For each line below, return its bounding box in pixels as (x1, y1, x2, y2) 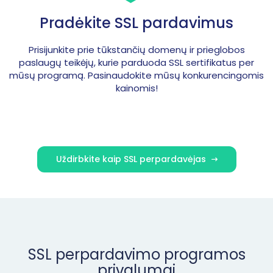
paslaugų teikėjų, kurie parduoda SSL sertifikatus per (19, 56, 254, 69)
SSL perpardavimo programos (27, 244, 246, 264)
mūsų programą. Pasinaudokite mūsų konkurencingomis (9, 69, 264, 82)
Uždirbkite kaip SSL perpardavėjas (55, 153, 208, 165)
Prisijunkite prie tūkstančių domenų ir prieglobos (28, 43, 245, 56)
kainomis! (115, 82, 158, 94)
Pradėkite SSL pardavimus (40, 13, 233, 33)
